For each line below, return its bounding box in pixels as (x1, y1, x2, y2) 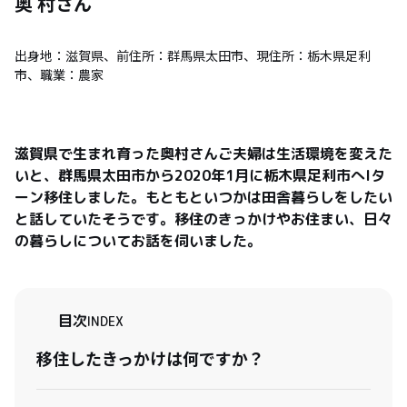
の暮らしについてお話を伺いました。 (15, 231, 262, 252)
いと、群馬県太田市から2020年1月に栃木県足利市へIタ (15, 165, 385, 186)
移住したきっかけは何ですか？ (36, 346, 272, 371)
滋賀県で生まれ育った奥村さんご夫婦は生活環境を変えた (15, 144, 392, 164)
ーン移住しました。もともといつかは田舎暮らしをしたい (15, 187, 392, 208)
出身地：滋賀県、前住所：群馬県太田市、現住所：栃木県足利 (15, 46, 371, 65)
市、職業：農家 (15, 65, 104, 84)
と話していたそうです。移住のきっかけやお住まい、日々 (15, 209, 392, 230)
